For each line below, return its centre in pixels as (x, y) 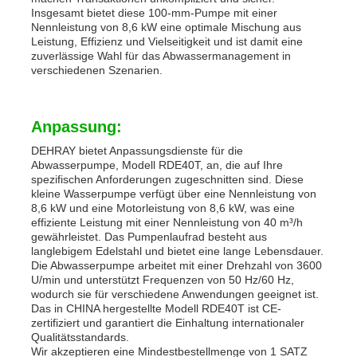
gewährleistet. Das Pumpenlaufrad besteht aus (149, 236)
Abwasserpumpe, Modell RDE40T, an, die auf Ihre (157, 165)
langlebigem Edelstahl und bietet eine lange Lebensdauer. (178, 251)
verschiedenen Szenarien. (97, 70)
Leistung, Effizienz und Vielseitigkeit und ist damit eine (167, 41)
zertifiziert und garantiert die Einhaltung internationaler (168, 322)
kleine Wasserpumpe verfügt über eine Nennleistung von (174, 193)
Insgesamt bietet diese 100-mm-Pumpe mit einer (155, 12)
